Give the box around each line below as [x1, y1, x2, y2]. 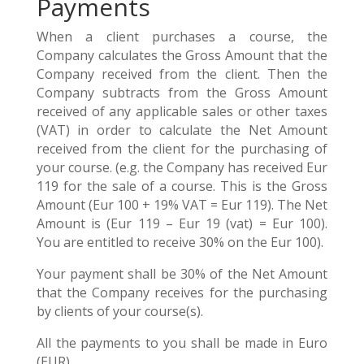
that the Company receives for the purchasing [36, 284, 328, 301]
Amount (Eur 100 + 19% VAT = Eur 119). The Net [36, 196, 328, 214]
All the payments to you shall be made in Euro [36, 334, 328, 352]
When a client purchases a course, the [36, 28, 328, 45]
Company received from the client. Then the [36, 65, 328, 83]
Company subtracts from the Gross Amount [36, 84, 328, 102]
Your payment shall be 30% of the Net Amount [36, 265, 328, 283]
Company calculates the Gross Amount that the [36, 46, 328, 64]
